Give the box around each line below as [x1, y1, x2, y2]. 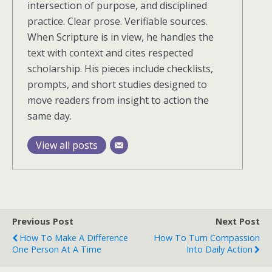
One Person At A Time [12, 243, 101, 255]
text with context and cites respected [27, 46, 193, 59]
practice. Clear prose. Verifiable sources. [27, 15, 208, 28]
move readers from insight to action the [27, 93, 209, 107]
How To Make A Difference [19, 232, 128, 243]
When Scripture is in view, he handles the [27, 30, 214, 44]
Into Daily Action [186, 243, 253, 255]
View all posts [36, 138, 98, 152]
